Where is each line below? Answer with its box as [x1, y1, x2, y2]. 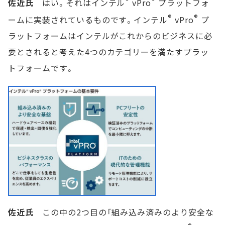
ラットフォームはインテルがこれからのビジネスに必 [8, 29, 213, 42]
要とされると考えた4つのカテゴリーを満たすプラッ [8, 45, 209, 58]
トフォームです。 [8, 61, 74, 74]
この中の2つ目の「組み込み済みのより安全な [33, 206, 214, 218]
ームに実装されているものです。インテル [8, 13, 168, 26]
